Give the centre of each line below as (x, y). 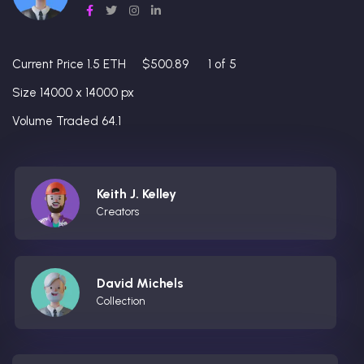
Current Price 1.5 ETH (69, 65)
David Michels (140, 284)
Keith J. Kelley (136, 194)
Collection (121, 301)
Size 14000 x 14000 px (73, 93)
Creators (118, 212)
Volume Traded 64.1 (67, 121)
